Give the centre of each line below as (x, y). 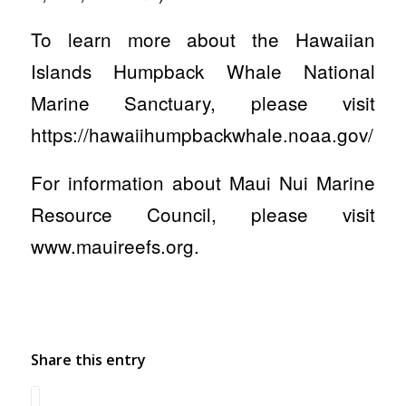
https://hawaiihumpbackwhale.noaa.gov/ (202, 135)
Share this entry (88, 360)
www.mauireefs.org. (115, 246)
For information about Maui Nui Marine (203, 183)
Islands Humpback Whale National (203, 71)
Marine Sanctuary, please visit (203, 103)
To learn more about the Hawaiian (203, 39)
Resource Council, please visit (203, 214)
